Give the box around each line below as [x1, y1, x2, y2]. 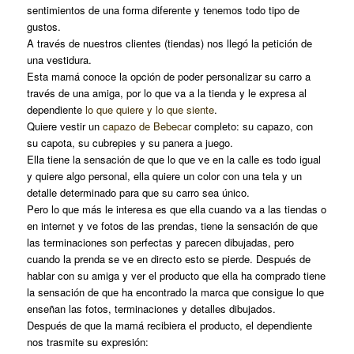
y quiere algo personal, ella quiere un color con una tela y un [27, 168, 303, 184]
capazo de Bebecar [103, 119, 195, 134]
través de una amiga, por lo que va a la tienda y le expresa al [27, 85, 307, 101]
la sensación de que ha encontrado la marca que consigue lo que [27, 284, 325, 300]
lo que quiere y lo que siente [82, 102, 215, 118]
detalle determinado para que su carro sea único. [27, 185, 250, 201]
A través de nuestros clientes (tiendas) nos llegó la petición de [27, 36, 313, 51]
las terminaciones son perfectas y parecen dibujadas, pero [27, 235, 295, 250]
